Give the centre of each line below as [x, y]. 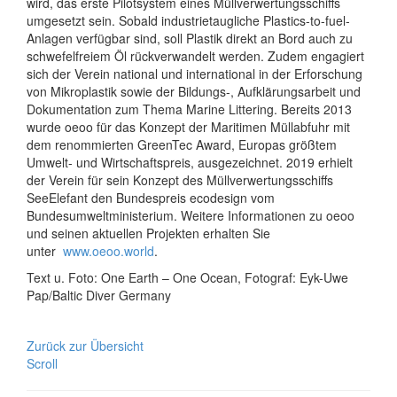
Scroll [42, 363]
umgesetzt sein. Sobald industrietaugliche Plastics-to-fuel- [188, 20]
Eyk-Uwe [324, 277]
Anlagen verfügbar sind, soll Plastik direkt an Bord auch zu [190, 38]
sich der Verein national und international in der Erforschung [195, 73]
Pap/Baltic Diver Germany [99, 295]
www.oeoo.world [109, 250]
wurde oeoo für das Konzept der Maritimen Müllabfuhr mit [188, 126]
